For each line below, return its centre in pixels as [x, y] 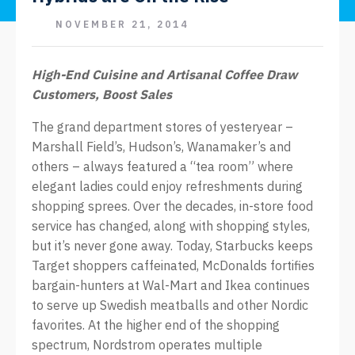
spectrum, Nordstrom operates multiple [147, 345]
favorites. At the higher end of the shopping [156, 325]
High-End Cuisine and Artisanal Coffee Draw [164, 74]
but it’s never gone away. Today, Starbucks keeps [172, 246]
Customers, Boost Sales [102, 94]
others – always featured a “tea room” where [162, 166]
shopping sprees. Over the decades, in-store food [172, 206]
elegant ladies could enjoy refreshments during [167, 186]
